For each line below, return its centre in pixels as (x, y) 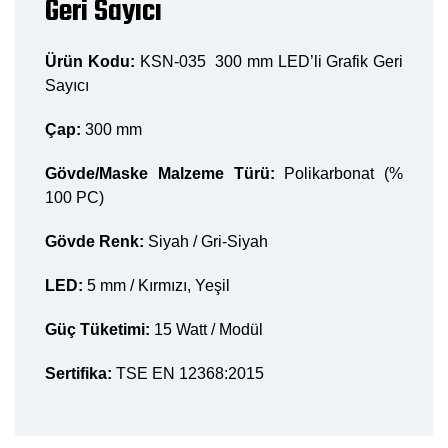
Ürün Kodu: (92, 61)
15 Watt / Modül (206, 329)
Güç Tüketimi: (97, 329)
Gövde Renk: (96, 241)
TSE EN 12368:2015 (190, 373)
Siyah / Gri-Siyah (208, 241)
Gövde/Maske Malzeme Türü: (165, 173)
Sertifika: (80, 373)
